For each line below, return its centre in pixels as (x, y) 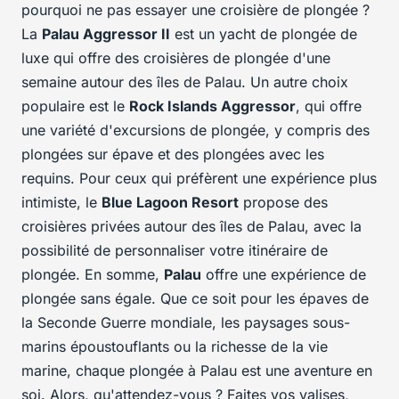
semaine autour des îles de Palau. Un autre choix (185, 82)
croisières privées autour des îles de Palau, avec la (191, 227)
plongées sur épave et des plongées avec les (173, 155)
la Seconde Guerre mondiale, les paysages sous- (186, 323)
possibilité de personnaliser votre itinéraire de (175, 251)
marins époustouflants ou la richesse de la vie (175, 347)
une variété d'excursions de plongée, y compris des (195, 130)
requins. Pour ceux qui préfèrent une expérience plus (199, 179)
